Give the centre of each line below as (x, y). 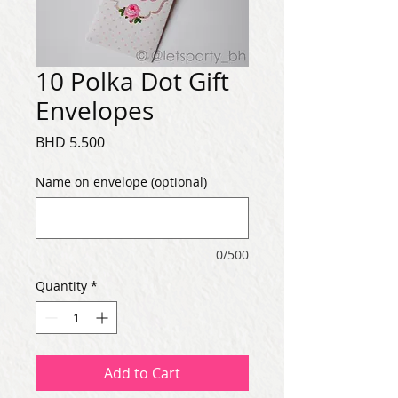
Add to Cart (142, 373)
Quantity (61, 285)
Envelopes (95, 110)
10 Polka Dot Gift (132, 81)
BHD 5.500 (70, 142)
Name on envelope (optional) (121, 181)
